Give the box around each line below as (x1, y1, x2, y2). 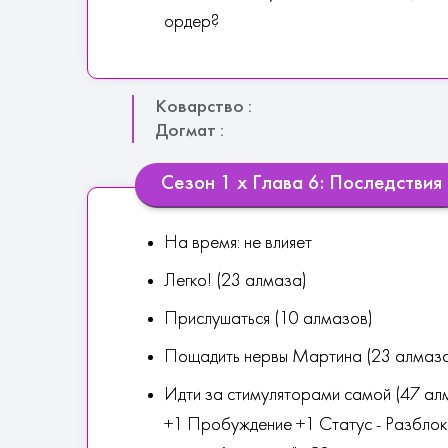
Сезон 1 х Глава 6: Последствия (161, 174, 442, 194)
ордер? (164, 13, 219, 32)
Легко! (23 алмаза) (164, 272, 307, 291)
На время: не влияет (164, 234, 312, 253)
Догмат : (155, 122, 224, 140)
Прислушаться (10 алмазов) (164, 310, 373, 329)
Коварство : (155, 98, 252, 116)
